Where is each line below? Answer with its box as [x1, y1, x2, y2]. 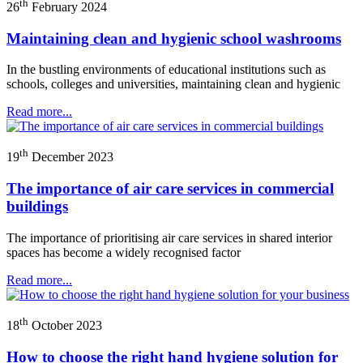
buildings [6, 198, 68, 216]
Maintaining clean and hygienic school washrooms [6, 29, 341, 47]
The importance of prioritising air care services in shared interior [6, 231, 332, 246]
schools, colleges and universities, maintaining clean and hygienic [6, 77, 340, 92]
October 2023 [28, 318, 102, 333]
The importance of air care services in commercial [6, 180, 334, 198]
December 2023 [28, 150, 113, 164]
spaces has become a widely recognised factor [6, 246, 241, 260]
